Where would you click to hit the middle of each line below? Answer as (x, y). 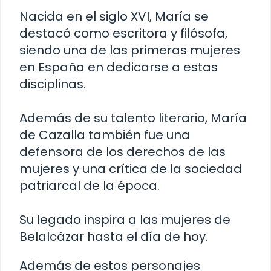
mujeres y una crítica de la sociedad (131, 169)
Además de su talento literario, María (133, 118)
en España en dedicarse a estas (119, 67)
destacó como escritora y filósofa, (123, 34)
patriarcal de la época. (90, 186)
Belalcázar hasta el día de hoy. (114, 237)
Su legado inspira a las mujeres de (125, 220)
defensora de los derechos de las (122, 152)
